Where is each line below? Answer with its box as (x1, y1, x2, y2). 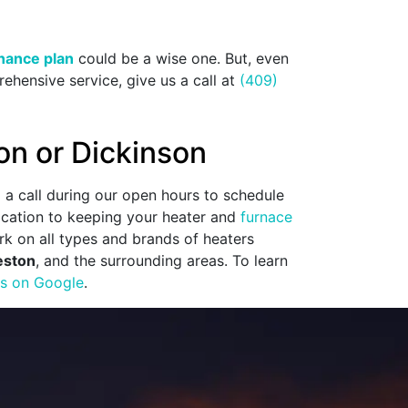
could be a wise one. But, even (74, 49, 289, 68)
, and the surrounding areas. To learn (36, 251, 288, 270)
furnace (240, 208, 292, 227)
